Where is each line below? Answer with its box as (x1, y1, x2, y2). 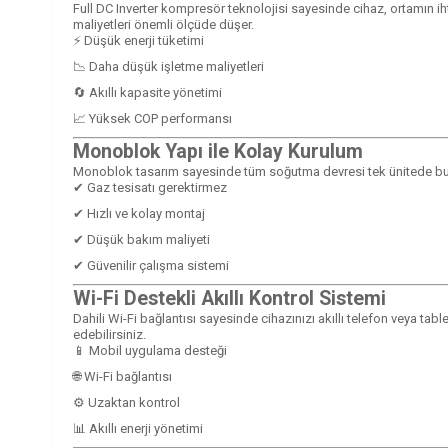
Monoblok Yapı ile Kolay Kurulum (73, 139, 363, 163)
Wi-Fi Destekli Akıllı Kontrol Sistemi (73, 286, 386, 310)
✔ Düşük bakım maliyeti (73, 231, 210, 247)
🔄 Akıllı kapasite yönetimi (73, 84, 222, 100)
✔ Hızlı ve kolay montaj (73, 205, 205, 221)
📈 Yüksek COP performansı (73, 110, 232, 126)
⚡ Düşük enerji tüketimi (73, 32, 204, 48)
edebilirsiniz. (73, 326, 146, 342)
